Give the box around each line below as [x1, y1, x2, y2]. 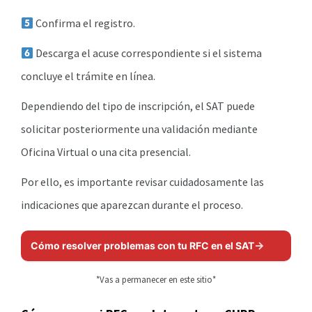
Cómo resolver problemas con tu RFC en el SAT [31, 240, 254, 252]
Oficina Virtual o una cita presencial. [21, 145, 191, 159]
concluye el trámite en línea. [21, 69, 155, 84]
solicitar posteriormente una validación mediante [21, 122, 258, 136]
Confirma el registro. [33, 16, 136, 31]
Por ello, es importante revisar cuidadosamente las [21, 175, 264, 189]
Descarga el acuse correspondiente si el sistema [33, 46, 263, 61]
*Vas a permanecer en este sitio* [96, 274, 216, 286]
